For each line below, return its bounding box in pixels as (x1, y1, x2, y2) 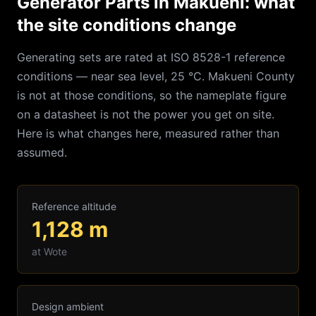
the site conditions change (17, 15, 236, 35)
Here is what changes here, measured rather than (17, 126, 279, 140)
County (253, 69, 295, 83)
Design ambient (32, 300, 104, 312)
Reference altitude (32, 200, 116, 212)
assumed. (17, 145, 67, 159)
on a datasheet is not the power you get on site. (17, 107, 274, 121)
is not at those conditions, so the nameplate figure (17, 88, 286, 102)
